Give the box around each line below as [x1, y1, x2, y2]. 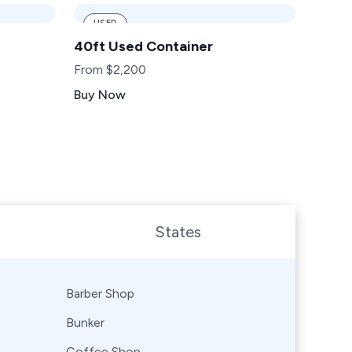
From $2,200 [74, 62, 146, 77]
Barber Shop [66, 286, 134, 301]
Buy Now [74, 87, 126, 102]
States [154, 222, 201, 241]
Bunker [66, 315, 104, 330]
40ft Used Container [74, 38, 213, 55]
